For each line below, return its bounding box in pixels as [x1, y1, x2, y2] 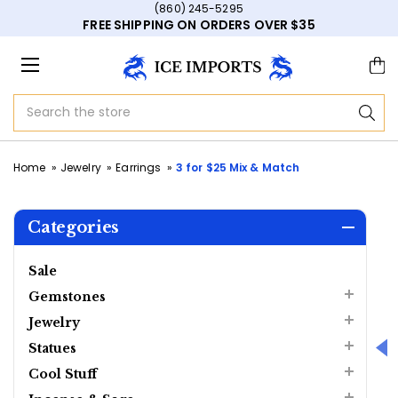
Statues [28, 339, 76, 356]
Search [199, 95, 243, 114]
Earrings [115, 159, 162, 175]
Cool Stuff [28, 365, 97, 382]
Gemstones [28, 288, 106, 305]
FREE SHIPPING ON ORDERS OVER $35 [83, 16, 315, 34]
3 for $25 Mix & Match [175, 159, 300, 175]
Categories [28, 217, 120, 237]
